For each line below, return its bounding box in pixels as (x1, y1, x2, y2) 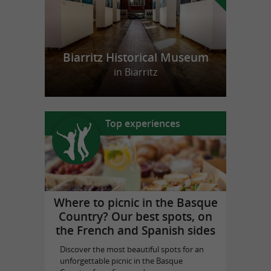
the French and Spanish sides (56, 222, 215, 238)
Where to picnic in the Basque (53, 194, 218, 211)
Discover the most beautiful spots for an (59, 244, 204, 255)
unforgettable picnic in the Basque (59, 255, 183, 266)
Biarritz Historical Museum (62, 49, 209, 65)
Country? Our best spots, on (59, 208, 212, 224)
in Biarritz (114, 65, 157, 79)
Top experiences (105, 116, 180, 130)
